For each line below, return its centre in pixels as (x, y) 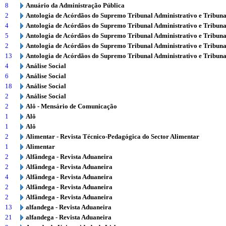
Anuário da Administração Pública (75, 5)
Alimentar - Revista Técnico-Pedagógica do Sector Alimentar (112, 136)
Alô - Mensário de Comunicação (71, 106)
